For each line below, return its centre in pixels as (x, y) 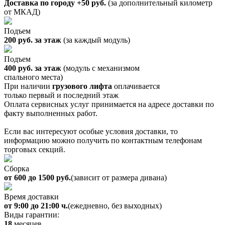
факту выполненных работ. (51, 113)
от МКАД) (22, 12)
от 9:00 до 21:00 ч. (36, 205)
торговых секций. (35, 149)
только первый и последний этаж (61, 95)
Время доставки (31, 196)
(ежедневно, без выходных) (115, 205)
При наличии (28, 86)
